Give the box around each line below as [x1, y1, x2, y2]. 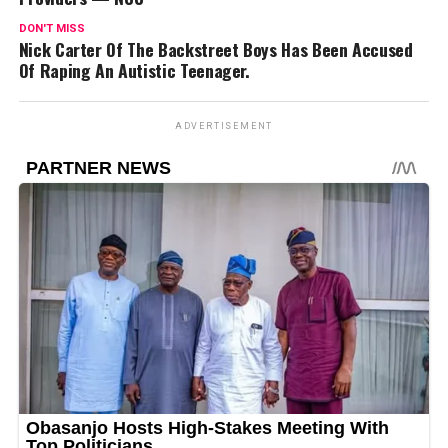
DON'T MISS [18, 22, 85, 35]
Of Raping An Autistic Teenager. [18, 57, 250, 83]
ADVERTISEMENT [174, 121, 274, 131]
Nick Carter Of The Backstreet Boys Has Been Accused [18, 36, 413, 62]
